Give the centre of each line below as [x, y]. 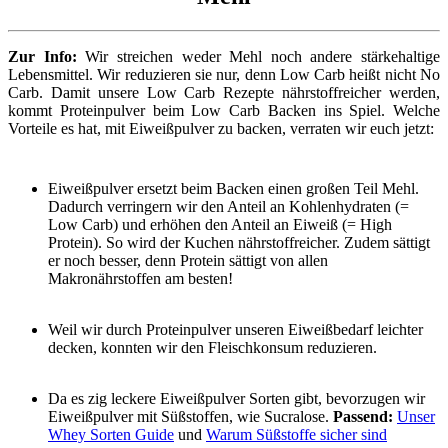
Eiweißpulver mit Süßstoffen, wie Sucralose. [190, 416]
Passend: [363, 416]
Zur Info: [42, 56]
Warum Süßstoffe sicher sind [296, 434]
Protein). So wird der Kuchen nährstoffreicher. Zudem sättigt [239, 242]
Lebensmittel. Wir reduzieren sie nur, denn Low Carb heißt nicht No [224, 74]
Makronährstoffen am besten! [140, 278]
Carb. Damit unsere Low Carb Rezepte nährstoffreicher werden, [224, 92]
